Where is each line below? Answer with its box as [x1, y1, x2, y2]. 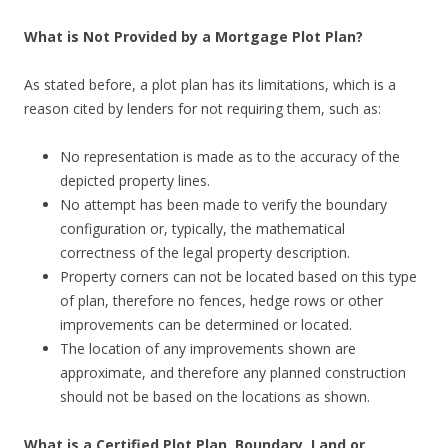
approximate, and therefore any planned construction [60, 363, 406, 382]
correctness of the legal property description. [60, 243, 350, 262]
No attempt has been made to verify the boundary [60, 195, 387, 214]
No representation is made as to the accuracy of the [60, 147, 400, 166]
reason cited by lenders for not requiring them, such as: [24, 99, 381, 118]
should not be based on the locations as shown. [60, 387, 370, 406]
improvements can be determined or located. [60, 315, 352, 334]
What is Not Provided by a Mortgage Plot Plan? [24, 27, 363, 46]
